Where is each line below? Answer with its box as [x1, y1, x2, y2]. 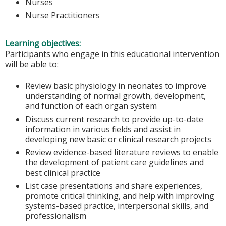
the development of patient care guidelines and [25, 156, 204, 168]
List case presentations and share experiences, [25, 180, 202, 191]
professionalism [25, 210, 86, 221]
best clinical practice [25, 166, 100, 178]
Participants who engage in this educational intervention [5, 48, 219, 60]
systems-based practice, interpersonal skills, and [25, 200, 208, 211]
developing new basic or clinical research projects [25, 133, 211, 145]
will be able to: [5, 59, 59, 70]
